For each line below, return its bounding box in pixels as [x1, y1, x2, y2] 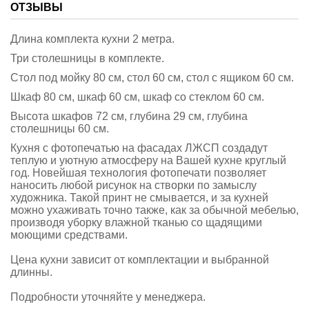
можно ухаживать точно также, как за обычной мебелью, [10, 204, 299, 216]
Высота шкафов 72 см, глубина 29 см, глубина [10, 110, 248, 122]
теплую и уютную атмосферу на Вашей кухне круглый [10, 154, 286, 166]
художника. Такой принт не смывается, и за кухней [10, 192, 268, 203]
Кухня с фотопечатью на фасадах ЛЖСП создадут [10, 142, 268, 154]
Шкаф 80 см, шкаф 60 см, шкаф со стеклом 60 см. [10, 91, 264, 103]
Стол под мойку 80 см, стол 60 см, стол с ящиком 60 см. [10, 72, 294, 83]
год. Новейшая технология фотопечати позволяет [10, 167, 266, 179]
